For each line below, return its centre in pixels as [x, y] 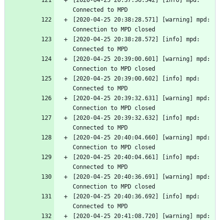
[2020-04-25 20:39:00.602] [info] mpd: [136, 79]
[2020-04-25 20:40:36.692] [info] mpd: [136, 197]
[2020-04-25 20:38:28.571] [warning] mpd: [141, 20]
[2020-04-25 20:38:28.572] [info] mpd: [136, 40]
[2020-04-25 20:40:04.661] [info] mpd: [136, 157]
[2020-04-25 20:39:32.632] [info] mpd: [136, 118]
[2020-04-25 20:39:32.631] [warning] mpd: [141, 98]
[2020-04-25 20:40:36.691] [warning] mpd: [141, 177]
